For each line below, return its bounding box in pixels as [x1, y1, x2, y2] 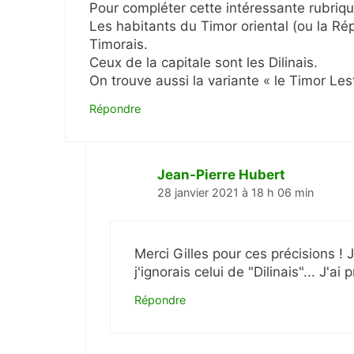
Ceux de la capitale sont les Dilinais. [89, 54, 318, 70]
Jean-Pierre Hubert [156, 166, 285, 183]
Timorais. [89, 36, 148, 52]
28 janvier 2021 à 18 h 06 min [156, 185, 314, 199]
